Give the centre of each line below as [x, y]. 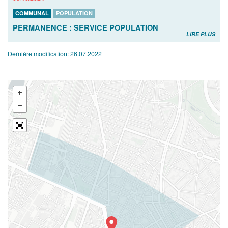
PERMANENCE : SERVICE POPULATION [85, 27]
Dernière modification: [39, 53]
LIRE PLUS [201, 34]
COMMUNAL [32, 13]
